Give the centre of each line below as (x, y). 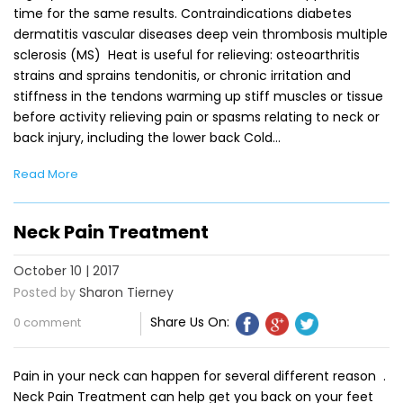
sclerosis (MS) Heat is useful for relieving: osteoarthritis (187, 54)
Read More (46, 174)
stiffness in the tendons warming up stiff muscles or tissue (198, 96)
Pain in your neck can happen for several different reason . (200, 376)
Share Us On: (190, 322)
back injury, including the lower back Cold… (147, 137)
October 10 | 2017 (67, 270)
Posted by (45, 292)
